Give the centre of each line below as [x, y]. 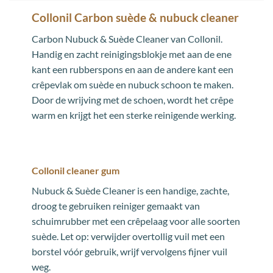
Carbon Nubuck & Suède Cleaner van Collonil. [127, 38]
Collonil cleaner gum [75, 171]
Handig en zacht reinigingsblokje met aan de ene [131, 54]
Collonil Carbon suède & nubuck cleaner [135, 18]
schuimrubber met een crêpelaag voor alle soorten [136, 221]
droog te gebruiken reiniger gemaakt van [115, 206]
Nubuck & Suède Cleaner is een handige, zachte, [130, 191]
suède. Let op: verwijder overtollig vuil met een [128, 236]
